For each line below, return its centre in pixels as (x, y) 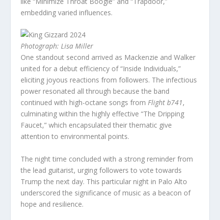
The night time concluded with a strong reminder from (107, 159)
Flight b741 (165, 103)
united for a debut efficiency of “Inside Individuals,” (101, 69)
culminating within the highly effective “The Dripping (103, 114)
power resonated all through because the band (95, 91)
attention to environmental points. (75, 137)
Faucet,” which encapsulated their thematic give (96, 125)
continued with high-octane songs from (84, 103)
